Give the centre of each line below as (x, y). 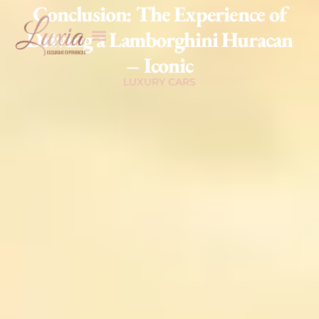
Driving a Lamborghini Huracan (159, 39)
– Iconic (159, 65)
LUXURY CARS (159, 82)
